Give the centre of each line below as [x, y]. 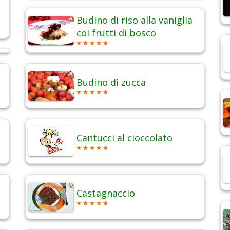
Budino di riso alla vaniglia [135, 20]
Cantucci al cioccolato [124, 138]
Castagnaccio [106, 193]
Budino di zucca [111, 82]
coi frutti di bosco [116, 33]
